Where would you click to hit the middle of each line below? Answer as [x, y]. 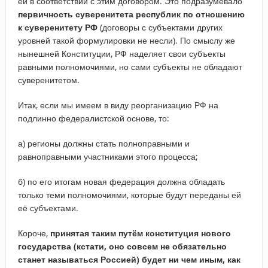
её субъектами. [48, 208]
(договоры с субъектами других [160, 27]
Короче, [34, 233]
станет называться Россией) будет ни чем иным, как [129, 259]
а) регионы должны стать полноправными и [103, 143]
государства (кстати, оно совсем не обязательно [122, 246]
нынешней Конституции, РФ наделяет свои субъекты [121, 53]
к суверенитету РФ [57, 27]
